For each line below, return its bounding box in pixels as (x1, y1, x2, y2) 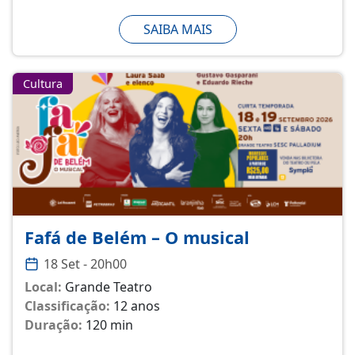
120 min (86, 315, 133, 334)
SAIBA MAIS (143, 20, 212, 38)
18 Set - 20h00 (44, 254, 128, 273)
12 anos (113, 296, 160, 315)
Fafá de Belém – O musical (25, 225, 250, 249)
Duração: (25, 315, 82, 334)
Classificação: (25, 296, 110, 315)
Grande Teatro (65, 277, 152, 296)
